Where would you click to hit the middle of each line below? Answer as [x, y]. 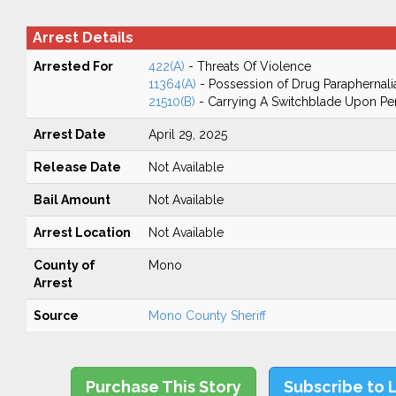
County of [64, 265]
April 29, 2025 [187, 134]
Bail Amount [72, 200]
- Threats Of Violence [247, 66]
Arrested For [73, 66]
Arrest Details [83, 38]
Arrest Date [69, 134]
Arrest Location [82, 232]
